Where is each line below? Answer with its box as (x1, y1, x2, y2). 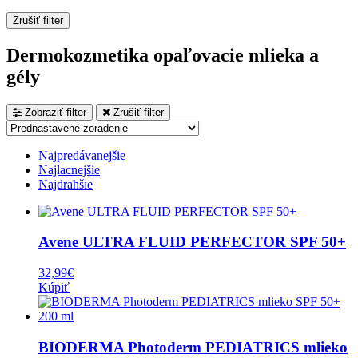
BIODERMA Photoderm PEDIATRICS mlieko (38, 338, 348, 356)
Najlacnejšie (38, 162, 100, 177)
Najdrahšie (38, 177, 93, 191)
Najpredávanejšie (38, 148, 125, 162)
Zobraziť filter (22, 105, 86, 118)
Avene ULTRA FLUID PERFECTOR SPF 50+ (38, 233, 346, 251)
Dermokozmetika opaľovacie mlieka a (6, 44, 319, 66)
